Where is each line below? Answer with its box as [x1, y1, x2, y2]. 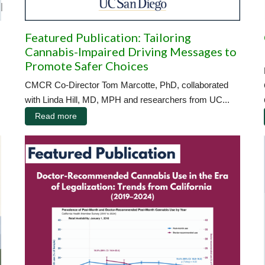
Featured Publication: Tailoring [25, 30, 191, 44]
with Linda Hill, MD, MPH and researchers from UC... [25, 94, 230, 105]
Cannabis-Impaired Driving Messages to [25, 44, 237, 59]
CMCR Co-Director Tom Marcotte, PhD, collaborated [25, 79, 228, 90]
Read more [35, 111, 77, 121]
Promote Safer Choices [25, 58, 148, 73]
